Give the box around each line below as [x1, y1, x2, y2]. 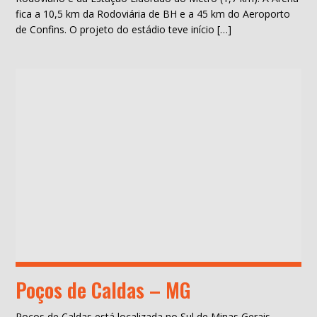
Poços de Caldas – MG [16, 275, 192, 304]
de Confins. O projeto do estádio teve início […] [16, 23, 232, 36]
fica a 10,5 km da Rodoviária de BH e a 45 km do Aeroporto [16, 7, 291, 21]
